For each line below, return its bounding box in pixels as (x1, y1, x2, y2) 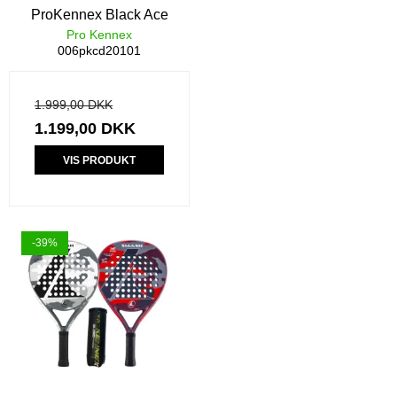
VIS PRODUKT (63, 153, 136, 167)
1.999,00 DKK (35, 97, 113, 113)
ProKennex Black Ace (30, 7, 168, 23)
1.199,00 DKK (35, 120, 136, 138)
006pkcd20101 (58, 43, 141, 58)
